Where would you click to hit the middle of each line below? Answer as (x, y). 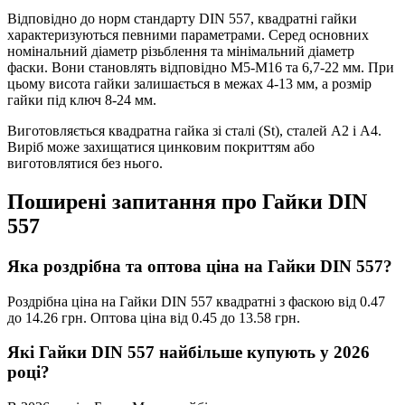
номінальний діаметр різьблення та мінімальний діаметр (181, 52)
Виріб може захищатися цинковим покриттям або (161, 147)
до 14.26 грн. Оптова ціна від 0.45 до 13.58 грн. (154, 317)
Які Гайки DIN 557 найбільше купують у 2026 (188, 353)
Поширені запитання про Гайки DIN (187, 202)
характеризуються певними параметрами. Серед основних (188, 35)
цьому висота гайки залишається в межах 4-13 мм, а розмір (189, 84)
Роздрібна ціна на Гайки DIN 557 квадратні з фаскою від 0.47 (196, 301)
